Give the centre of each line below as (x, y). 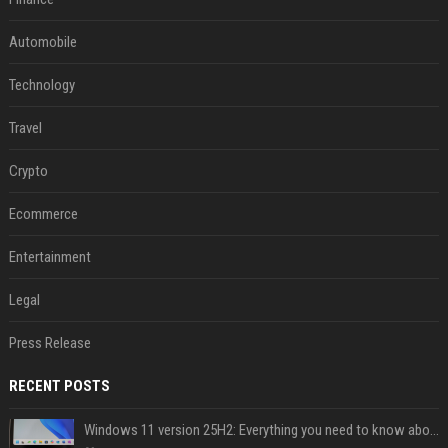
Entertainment (49, 257)
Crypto (28, 171)
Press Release (49, 343)
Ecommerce (43, 214)
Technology (41, 85)
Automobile (42, 42)
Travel (25, 128)
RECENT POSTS (59, 386)
